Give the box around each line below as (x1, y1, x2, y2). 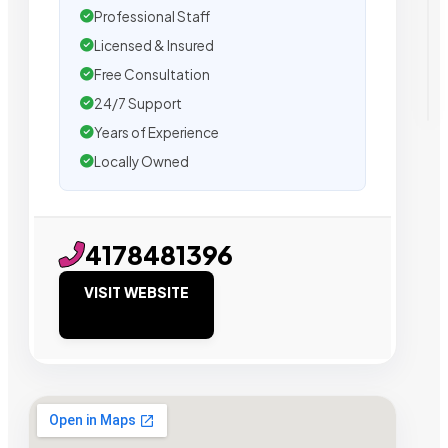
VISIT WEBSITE (84, 282, 189, 301)
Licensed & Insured (94, 36, 214, 54)
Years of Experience (94, 123, 219, 141)
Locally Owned (94, 152, 189, 170)
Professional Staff (94, 7, 210, 25)
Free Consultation (94, 65, 210, 83)
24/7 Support (94, 94, 182, 112)
